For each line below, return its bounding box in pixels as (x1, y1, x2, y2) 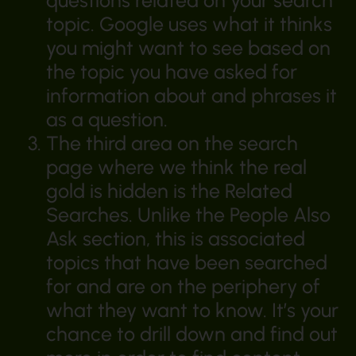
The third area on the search (45, 131, 298, 156)
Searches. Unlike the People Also (45, 203, 331, 227)
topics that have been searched (45, 250, 327, 275)
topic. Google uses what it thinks (45, 12, 332, 37)
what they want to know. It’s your (45, 298, 339, 323)
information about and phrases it (45, 83, 337, 108)
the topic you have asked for (45, 60, 297, 84)
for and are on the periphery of (45, 274, 320, 299)
